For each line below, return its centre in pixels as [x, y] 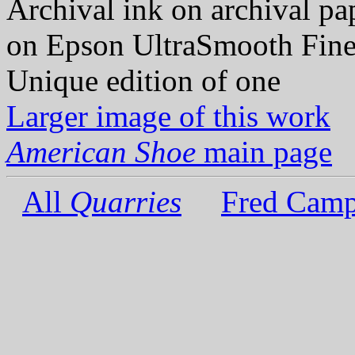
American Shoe [101, 152]
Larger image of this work [168, 116]
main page [264, 152]
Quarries [126, 202]
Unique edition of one [143, 80]
